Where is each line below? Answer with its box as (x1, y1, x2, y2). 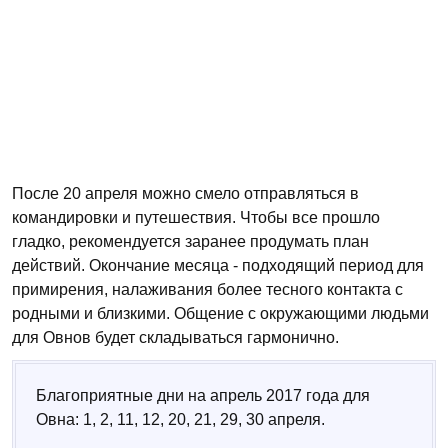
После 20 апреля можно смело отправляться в (12, 184, 359, 202)
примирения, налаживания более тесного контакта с (12, 280, 403, 298)
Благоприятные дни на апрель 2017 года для (36, 386, 370, 404)
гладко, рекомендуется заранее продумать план (12, 232, 369, 250)
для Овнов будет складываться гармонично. (12, 328, 339, 346)
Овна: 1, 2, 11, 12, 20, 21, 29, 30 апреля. (36, 410, 325, 428)
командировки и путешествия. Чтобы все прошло (12, 208, 380, 226)
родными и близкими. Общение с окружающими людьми (12, 304, 429, 322)
